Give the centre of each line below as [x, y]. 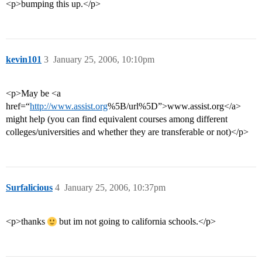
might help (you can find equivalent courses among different [117, 119]
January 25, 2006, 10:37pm [115, 188]
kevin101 [24, 60]
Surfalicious [29, 188]
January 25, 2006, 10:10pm [104, 60]
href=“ [18, 106]
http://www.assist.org [69, 106]
